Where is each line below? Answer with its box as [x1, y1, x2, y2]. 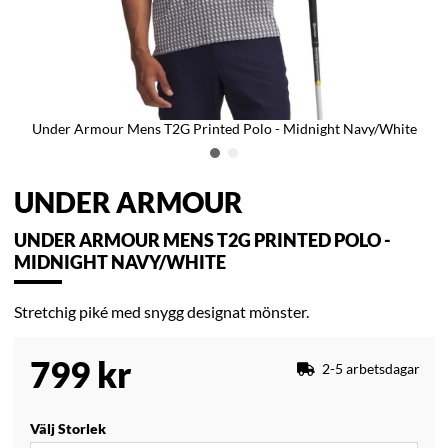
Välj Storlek [30, 420, 106, 438]
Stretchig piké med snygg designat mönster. [14, 302, 309, 322]
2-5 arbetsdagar [322, 360, 420, 378]
